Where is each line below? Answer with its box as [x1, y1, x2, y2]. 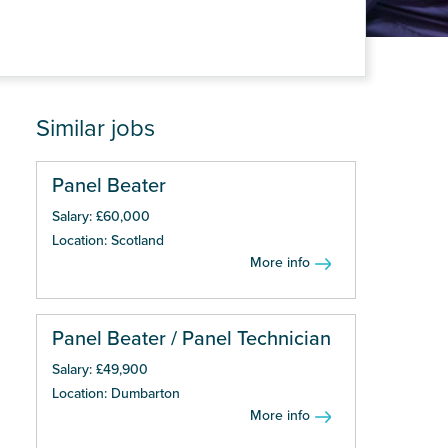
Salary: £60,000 [52, 208, 150, 225]
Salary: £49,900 [52, 361, 148, 378]
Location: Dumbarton [52, 385, 180, 402]
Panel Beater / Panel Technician [52, 327, 331, 351]
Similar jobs [36, 114, 155, 143]
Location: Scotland [52, 232, 164, 249]
